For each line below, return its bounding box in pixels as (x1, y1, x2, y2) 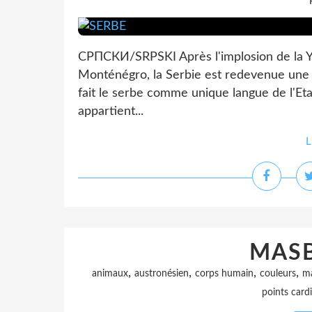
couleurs (260, 269, 296, 279)
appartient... (78, 105, 143, 118)
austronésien (134, 269, 189, 279)
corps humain (195, 269, 253, 279)
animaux (92, 269, 128, 279)
